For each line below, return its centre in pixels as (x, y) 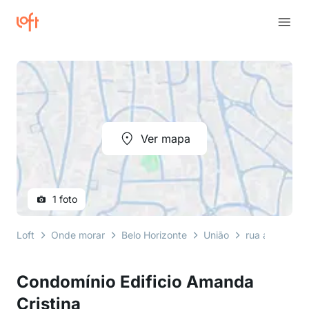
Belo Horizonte (154, 235)
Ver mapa (166, 138)
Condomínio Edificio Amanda (135, 282)
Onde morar (78, 235)
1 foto (65, 199)
